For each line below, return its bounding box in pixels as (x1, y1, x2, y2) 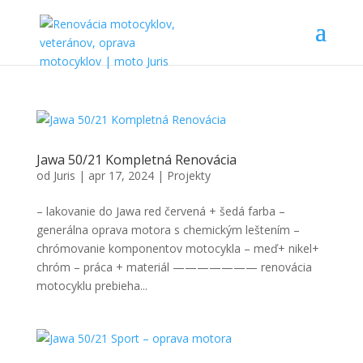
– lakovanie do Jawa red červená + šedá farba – (36, 203, 285, 219)
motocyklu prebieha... (36, 278, 147, 293)
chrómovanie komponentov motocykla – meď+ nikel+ (36, 241, 319, 256)
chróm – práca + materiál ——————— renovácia (36, 259, 312, 275)
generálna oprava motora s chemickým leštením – (36, 222, 300, 237)
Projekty (166, 168, 211, 183)
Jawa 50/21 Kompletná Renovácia (36, 151, 237, 169)
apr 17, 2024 (88, 168, 154, 183)
